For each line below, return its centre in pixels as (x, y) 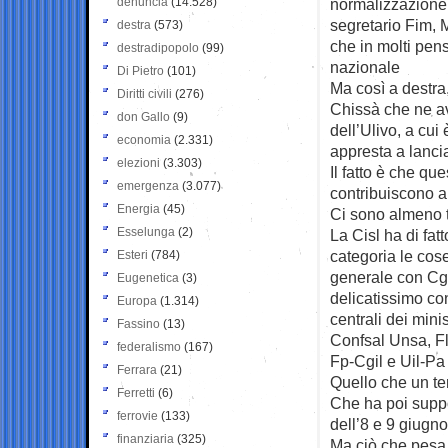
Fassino (138, 323)
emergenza (148, 185)
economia (144, 139)
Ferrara (137, 369)
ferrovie (137, 415)
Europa (137, 300)
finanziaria (145, 438)
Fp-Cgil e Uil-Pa (387, 360)
